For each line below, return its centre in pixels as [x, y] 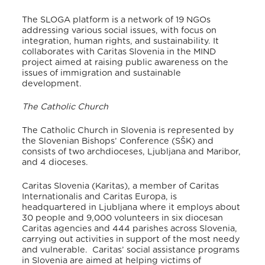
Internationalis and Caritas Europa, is [100, 196]
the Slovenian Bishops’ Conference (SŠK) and [118, 141]
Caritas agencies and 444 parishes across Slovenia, [130, 228]
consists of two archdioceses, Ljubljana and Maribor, [132, 151]
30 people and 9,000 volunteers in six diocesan [123, 218]
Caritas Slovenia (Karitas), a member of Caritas [121, 186]
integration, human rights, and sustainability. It [121, 41]
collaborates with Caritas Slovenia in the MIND [119, 51]
